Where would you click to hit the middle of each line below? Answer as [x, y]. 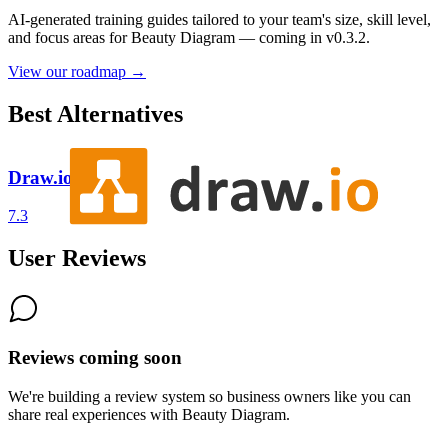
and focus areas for [69, 38]
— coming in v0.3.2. [302, 38]
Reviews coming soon [95, 357]
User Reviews [77, 258]
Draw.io [40, 177]
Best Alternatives [95, 114]
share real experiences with [95, 414]
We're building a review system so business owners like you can [209, 396]
